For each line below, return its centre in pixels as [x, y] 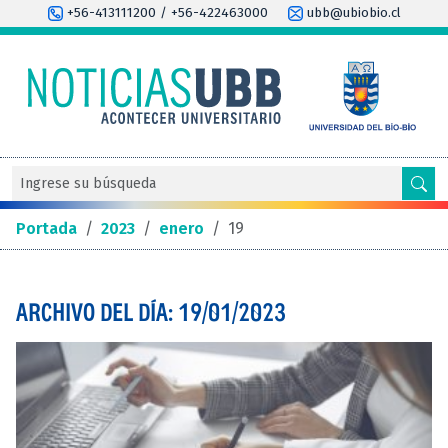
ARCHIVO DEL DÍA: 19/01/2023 [151, 311]
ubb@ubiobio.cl [351, 13]
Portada [46, 228]
